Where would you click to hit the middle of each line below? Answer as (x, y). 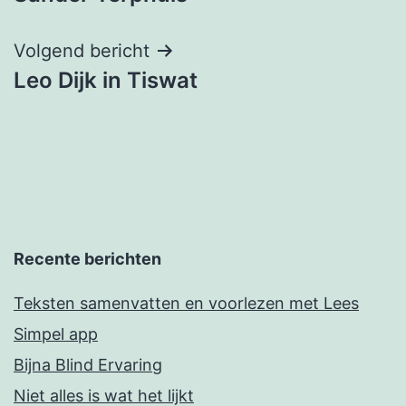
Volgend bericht (82, 50)
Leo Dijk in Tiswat (106, 80)
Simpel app (56, 334)
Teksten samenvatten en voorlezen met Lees (186, 304)
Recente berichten (87, 259)
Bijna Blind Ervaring (88, 365)
